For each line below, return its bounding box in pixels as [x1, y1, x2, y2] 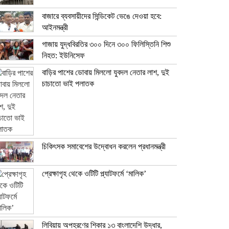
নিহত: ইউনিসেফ [42, 51, 85, 60]
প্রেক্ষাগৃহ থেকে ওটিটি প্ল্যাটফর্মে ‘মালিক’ [42, 169, 146, 178]
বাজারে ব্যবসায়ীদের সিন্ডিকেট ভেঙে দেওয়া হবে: [42, 11, 162, 20]
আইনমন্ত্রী [42, 22, 68, 32]
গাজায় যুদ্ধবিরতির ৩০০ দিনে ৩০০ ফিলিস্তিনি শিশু [42, 39, 171, 49]
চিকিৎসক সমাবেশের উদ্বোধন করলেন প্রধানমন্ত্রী [42, 142, 166, 151]
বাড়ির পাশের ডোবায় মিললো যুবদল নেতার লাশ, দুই [42, 67, 169, 77]
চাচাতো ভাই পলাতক [42, 79, 94, 88]
